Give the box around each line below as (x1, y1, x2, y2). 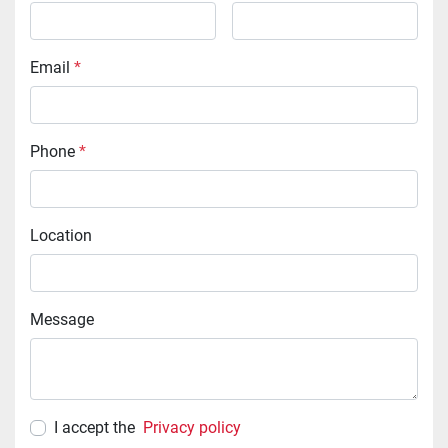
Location (39, 226, 92, 246)
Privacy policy (143, 418, 241, 438)
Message (44, 310, 94, 330)
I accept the (58, 418, 139, 438)
